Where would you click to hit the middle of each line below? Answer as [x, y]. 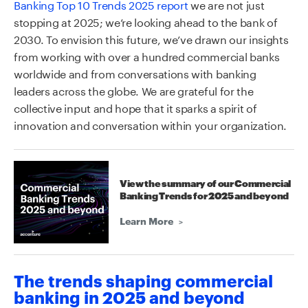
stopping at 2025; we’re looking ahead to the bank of [146, 21]
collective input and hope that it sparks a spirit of [135, 107]
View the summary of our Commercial [206, 184]
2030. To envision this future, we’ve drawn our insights [151, 38]
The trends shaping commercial [143, 280]
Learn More [146, 220]
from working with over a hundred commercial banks [147, 55]
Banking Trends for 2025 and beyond [205, 196]
